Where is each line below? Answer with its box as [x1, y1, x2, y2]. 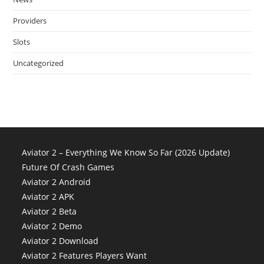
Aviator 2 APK [22, 191, 75, 202]
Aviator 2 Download [22, 235, 99, 246]
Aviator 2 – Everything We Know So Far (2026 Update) [22, 147, 230, 158]
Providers [13, 15, 47, 26]
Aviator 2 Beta [22, 206, 77, 217]
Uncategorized [13, 58, 64, 68]
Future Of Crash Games [22, 161, 115, 173]
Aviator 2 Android [22, 176, 91, 187]
